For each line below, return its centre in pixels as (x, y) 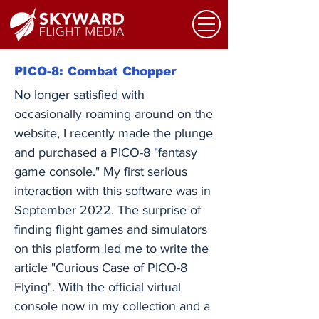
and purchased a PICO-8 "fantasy (106, 152)
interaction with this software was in (113, 191)
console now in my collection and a (112, 306)
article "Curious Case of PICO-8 (101, 268)
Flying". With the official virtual (98, 287)
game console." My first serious (101, 172)
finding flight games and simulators (111, 229)
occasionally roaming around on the (114, 114)
